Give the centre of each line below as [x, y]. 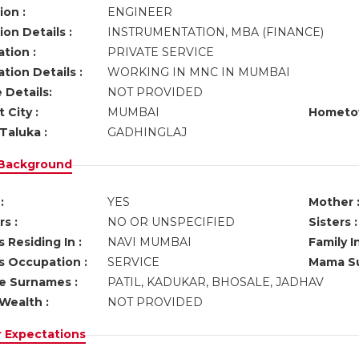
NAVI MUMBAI [151, 242]
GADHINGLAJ [148, 132]
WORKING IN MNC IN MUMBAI [200, 72]
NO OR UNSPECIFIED [171, 222]
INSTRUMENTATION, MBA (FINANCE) [217, 32]
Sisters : [333, 222]
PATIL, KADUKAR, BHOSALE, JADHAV [217, 282]
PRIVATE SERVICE [162, 52]
